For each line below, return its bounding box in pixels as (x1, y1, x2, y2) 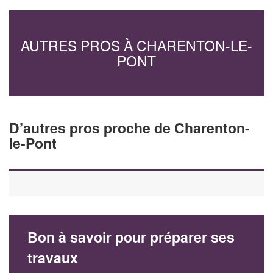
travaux (27, 247, 78, 268)
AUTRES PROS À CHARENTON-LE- (21, 35, 252, 55)
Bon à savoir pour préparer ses (27, 227, 235, 247)
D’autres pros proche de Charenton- (9, 117, 250, 138)
